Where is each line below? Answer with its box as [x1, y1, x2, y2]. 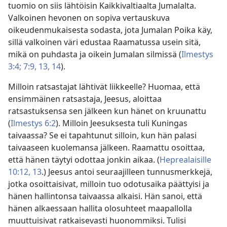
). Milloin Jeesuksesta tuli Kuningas [56, 118, 187, 129]
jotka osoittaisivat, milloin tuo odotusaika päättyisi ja [8, 178, 209, 190]
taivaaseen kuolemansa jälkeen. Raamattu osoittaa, [8, 142, 205, 154]
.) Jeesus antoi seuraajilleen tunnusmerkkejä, [42, 166, 212, 178]
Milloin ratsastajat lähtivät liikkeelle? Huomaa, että [8, 81, 200, 93]
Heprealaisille [160, 154, 211, 166]
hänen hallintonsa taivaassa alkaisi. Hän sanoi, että [8, 191, 202, 202]
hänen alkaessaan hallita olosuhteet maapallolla [8, 203, 192, 214]
